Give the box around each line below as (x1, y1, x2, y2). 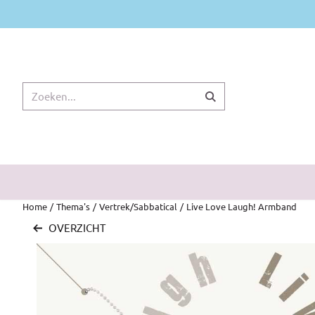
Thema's (56, 200, 90, 212)
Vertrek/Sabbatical (99, 200, 177, 212)
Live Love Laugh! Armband (186, 200, 297, 212)
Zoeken (22, 82, 58, 96)
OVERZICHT (49, 221, 105, 235)
